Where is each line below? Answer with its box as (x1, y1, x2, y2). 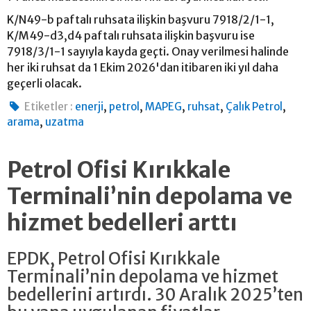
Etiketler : (24, 99, 74, 113)
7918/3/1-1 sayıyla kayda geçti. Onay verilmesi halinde (7, 44, 289, 58)
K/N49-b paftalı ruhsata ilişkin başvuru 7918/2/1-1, (7, 12, 274, 26)
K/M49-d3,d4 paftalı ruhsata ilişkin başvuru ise (7, 28, 255, 42)
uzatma (45, 115, 84, 128)
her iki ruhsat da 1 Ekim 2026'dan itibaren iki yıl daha (7, 60, 278, 74)
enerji (75, 99, 104, 113)
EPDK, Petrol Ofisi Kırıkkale (7, 247, 220, 269)
